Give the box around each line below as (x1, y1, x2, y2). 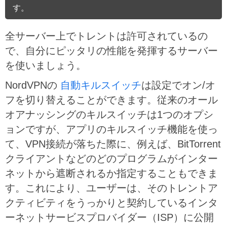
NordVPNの (5, 80, 57, 91)
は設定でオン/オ (141, 80, 215, 91)
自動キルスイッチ (60, 80, 141, 91)
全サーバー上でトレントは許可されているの (5, 30, 208, 42)
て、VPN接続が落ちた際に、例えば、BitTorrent (5, 138, 221, 150)
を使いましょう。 (5, 60, 86, 71)
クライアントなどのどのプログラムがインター (5, 153, 218, 165)
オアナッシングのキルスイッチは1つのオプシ (5, 109, 213, 121)
